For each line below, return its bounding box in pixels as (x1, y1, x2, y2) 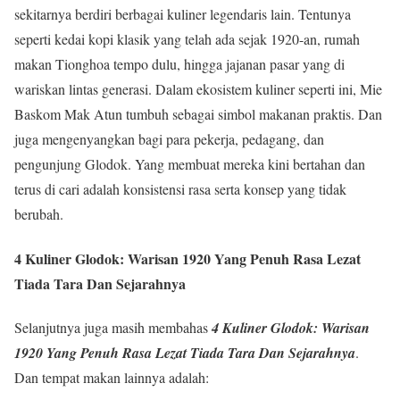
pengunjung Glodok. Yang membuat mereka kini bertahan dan (14, 154, 365, 174)
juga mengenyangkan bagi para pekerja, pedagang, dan (14, 129, 324, 149)
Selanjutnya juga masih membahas (14, 317, 212, 337)
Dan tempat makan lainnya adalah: (14, 367, 209, 387)
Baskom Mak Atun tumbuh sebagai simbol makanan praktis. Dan (14, 104, 382, 124)
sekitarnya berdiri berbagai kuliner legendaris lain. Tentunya (14, 4, 351, 24)
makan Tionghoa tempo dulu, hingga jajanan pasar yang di (14, 54, 345, 74)
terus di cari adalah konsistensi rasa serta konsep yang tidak (14, 179, 346, 199)
